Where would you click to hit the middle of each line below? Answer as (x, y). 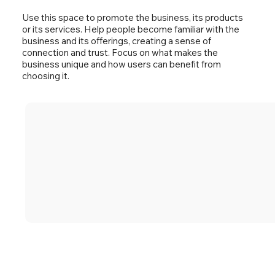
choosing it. (45, 76)
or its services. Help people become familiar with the (130, 29)
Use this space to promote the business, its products (132, 17)
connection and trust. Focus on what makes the (120, 52)
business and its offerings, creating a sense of (116, 41)
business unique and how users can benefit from (121, 64)
